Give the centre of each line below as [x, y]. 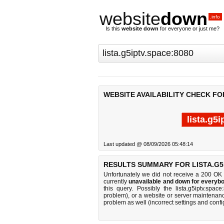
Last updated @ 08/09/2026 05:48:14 [148, 144]
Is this [113, 28]
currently [116, 181]
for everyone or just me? [189, 28]
